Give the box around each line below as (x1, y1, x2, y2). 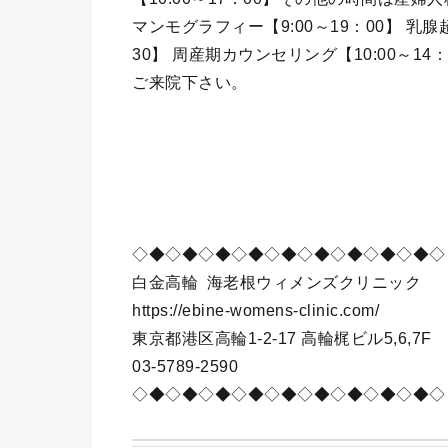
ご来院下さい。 (132, 74, 248, 91)
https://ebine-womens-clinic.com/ (132, 302, 379, 319)
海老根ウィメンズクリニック (198, 274, 421, 291)
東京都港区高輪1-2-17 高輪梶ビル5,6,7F (132, 330, 432, 347)
